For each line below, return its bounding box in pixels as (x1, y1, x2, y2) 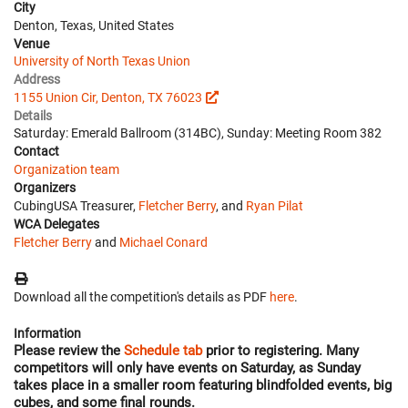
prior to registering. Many (202, 342, 359, 359)
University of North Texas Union (14, 53, 190, 68)
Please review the (14, 342, 124, 359)
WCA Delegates (14, 216, 99, 231)
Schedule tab (124, 342, 202, 359)
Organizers (14, 179, 76, 195)
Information (14, 325, 81, 341)
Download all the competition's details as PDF (14, 289, 270, 304)
